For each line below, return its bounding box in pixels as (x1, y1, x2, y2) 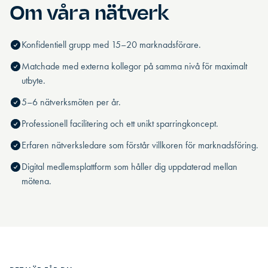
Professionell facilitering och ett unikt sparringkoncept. (22, 118, 218, 129)
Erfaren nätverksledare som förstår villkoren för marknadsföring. (22, 139, 258, 151)
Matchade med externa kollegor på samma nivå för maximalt (22, 60, 247, 72)
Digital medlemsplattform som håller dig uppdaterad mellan (22, 161, 237, 172)
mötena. (22, 175, 51, 187)
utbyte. (22, 75, 45, 86)
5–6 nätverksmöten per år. (22, 96, 121, 108)
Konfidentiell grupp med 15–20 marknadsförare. (22, 39, 201, 50)
